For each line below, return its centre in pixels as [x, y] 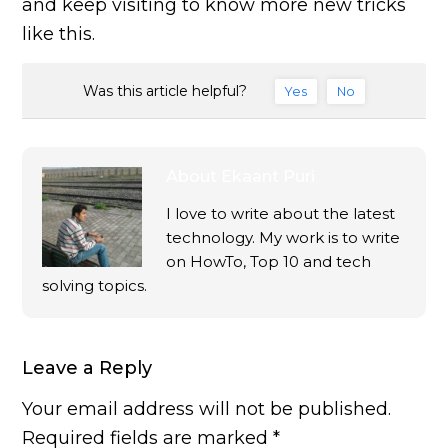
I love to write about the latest [281, 214]
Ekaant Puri [268, 177]
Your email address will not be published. [207, 409]
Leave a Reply [87, 368]
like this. [59, 33]
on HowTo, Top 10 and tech [269, 262]
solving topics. [95, 286]
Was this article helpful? [164, 90]
